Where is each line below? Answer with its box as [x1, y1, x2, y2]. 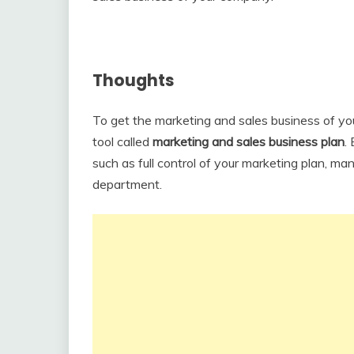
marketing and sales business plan [153, 134, 345, 150]
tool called [92, 134, 153, 150]
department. [92, 176, 171, 193]
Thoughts [92, 68, 175, 92]
